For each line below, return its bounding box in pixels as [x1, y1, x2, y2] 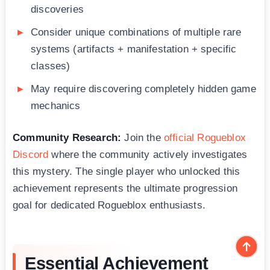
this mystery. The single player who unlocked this [13, 166, 240, 178]
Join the [121, 132, 164, 144]
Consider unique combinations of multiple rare [31, 27, 242, 39]
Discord [13, 149, 49, 161]
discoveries [31, 4, 84, 16]
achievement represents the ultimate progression [13, 183, 237, 195]
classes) [31, 60, 71, 72]
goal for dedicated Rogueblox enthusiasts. [13, 199, 206, 212]
